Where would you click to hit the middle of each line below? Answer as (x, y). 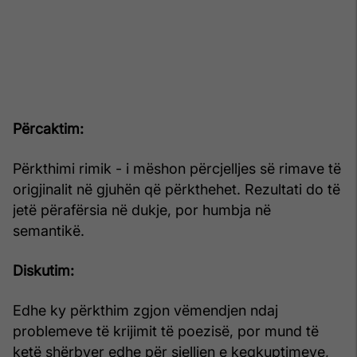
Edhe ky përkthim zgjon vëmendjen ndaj (145, 310)
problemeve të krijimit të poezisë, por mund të (166, 331)
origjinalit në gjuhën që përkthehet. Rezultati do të (177, 189)
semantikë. (49, 230)
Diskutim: (43, 270)
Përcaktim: (48, 128)
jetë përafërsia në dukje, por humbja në (142, 210)
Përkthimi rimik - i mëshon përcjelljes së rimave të (177, 168)
